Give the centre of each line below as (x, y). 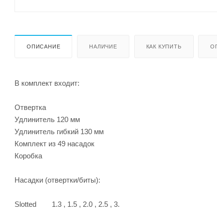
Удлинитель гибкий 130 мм (59, 131)
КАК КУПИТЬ (164, 46)
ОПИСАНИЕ (44, 46)
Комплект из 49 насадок (54, 143)
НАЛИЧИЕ (103, 46)
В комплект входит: (47, 83)
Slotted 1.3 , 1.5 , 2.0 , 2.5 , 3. (67, 204)
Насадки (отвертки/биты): (57, 180)
